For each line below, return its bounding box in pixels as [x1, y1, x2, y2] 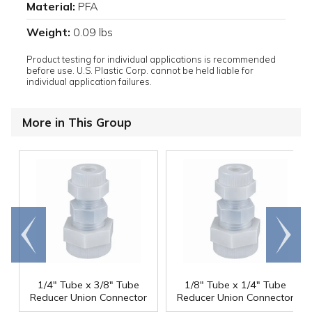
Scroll [270, 221, 297, 235]
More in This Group [22, 115, 132, 130]
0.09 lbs [73, 25, 113, 40]
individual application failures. [26, 76, 152, 88]
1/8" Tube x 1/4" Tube [185, 279, 286, 292]
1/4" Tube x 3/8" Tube [38, 279, 139, 292]
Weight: [26, 25, 70, 40]
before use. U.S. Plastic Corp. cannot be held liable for [26, 65, 253, 77]
